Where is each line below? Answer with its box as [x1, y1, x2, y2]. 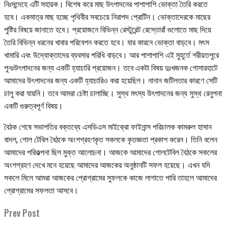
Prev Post [4, 206, 40, 219]
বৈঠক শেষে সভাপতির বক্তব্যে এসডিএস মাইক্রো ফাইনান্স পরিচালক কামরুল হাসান [4, 122, 212, 132]
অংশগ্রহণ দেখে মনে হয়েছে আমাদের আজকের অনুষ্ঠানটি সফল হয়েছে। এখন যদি [4, 160, 210, 170]
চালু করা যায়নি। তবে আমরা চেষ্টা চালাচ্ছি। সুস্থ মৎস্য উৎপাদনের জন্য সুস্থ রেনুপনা [4, 88, 222, 98]
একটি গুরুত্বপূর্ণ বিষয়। [4, 101, 63, 111]
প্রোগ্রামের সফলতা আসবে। [4, 185, 78, 195]
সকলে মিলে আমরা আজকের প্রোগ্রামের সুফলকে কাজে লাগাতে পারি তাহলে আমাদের [4, 173, 217, 183]
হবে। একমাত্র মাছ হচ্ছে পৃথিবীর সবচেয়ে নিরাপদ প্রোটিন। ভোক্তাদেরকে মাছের [4, 12, 210, 22]
